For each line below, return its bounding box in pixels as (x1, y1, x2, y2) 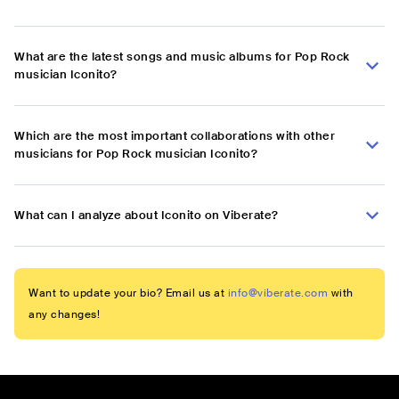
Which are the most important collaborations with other (14, 128, 335, 144)
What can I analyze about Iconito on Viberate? (14, 208, 279, 224)
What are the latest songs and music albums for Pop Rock (14, 49, 350, 65)
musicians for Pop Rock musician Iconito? (14, 146, 257, 162)
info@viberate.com (227, 286, 328, 301)
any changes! (28, 307, 100, 322)
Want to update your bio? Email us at (28, 286, 224, 301)
